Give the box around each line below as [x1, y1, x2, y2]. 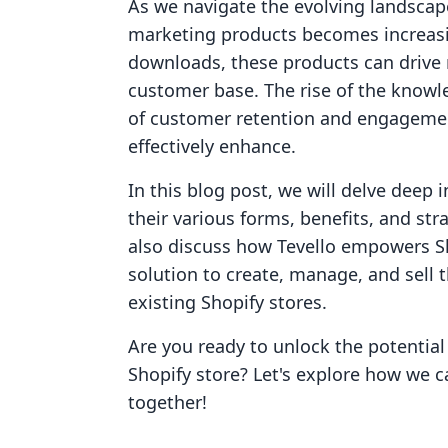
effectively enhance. [128, 134, 296, 158]
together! [128, 390, 207, 414]
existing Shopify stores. [128, 290, 327, 314]
